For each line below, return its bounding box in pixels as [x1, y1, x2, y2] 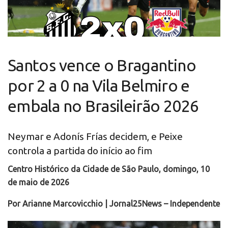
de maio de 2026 [8, 178, 69, 187]
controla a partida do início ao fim [8, 145, 152, 156]
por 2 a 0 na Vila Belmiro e [8, 76, 190, 95]
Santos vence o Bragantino [8, 56, 196, 75]
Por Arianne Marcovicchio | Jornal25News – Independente [8, 199, 220, 209]
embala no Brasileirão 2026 [8, 97, 199, 116]
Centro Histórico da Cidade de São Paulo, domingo [8, 164, 196, 174]
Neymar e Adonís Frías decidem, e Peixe [8, 130, 183, 142]
